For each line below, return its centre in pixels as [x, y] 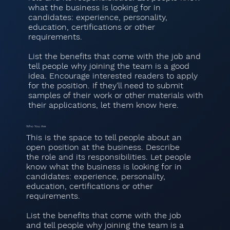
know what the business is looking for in [104, 167]
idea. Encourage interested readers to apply [113, 75]
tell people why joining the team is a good [109, 66]
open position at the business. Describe [103, 147]
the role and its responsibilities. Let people [108, 157]
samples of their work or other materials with [116, 95]
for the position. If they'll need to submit [106, 85]
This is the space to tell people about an [104, 138]
